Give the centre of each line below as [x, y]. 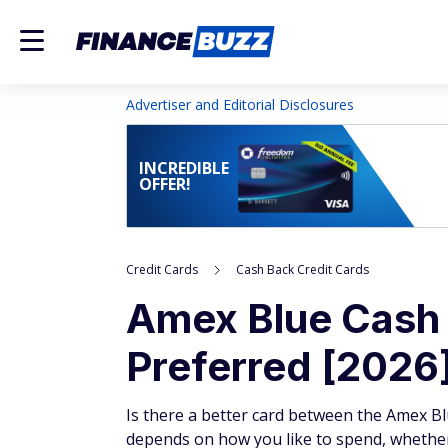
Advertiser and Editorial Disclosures [240, 104]
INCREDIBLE [184, 168]
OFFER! [165, 184]
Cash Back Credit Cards [302, 269]
